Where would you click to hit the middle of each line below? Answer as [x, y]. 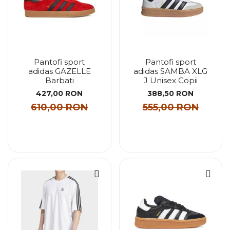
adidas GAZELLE [59, 71]
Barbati [59, 80]
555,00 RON [170, 107]
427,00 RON [60, 93]
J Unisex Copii [170, 80]
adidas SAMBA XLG [171, 71]
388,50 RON [171, 93]
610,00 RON [60, 107]
